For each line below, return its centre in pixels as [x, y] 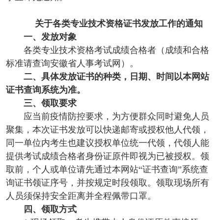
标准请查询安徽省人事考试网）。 [72, 64]
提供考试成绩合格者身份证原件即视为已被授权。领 [107, 156]
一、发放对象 [50, 37]
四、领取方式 [50, 209]
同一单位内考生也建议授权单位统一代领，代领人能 [107, 143]
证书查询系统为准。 [45, 90]
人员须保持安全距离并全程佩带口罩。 [81, 196]
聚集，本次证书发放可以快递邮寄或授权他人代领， [107, 130]
